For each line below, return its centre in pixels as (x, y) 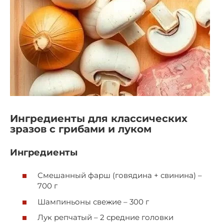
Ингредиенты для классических (99, 118)
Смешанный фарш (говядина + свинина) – (120, 175)
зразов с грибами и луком (81, 129)
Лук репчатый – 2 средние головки (105, 217)
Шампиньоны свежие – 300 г (93, 201)
